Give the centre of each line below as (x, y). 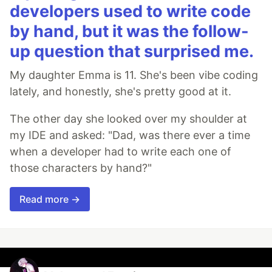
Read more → (50, 199)
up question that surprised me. (132, 52)
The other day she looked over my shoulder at (128, 119)
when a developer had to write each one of (121, 152)
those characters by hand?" (81, 168)
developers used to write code (130, 12)
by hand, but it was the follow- (129, 32)
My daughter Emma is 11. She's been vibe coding (134, 75)
